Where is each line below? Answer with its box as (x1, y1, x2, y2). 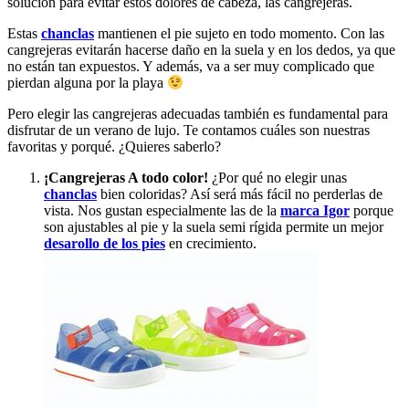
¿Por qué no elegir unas (208, 170, 347, 186)
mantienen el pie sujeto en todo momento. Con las (94, 25, 384, 41)
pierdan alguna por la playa (7, 75, 167, 91)
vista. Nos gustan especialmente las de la (44, 203, 280, 219)
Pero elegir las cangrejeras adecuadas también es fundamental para (7, 106, 388, 122)
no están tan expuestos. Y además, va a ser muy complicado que (7, 58, 374, 74)
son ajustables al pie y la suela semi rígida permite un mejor (44, 219, 383, 236)
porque (350, 203, 393, 219)
